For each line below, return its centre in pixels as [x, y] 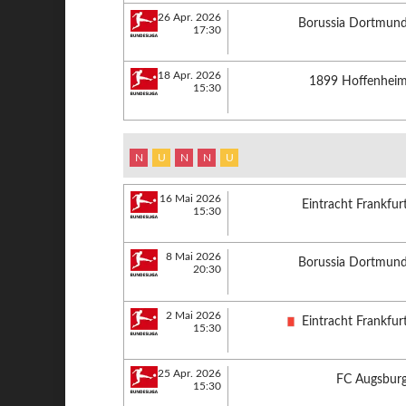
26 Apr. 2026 [190, 17]
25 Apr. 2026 [190, 373]
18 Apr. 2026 [190, 75]
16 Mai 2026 [191, 198]
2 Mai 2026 [194, 315]
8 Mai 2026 [194, 256]
